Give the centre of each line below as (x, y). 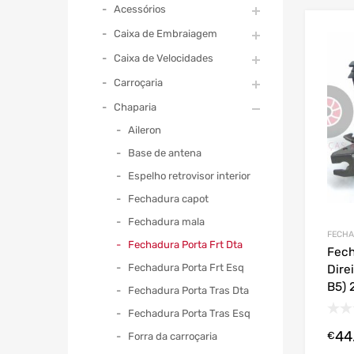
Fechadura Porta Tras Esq (189, 313)
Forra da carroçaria (173, 336)
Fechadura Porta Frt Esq (186, 267)
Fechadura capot (168, 198)
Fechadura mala (166, 221)
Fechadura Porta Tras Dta (188, 290)
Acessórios (140, 9)
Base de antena (165, 153)
